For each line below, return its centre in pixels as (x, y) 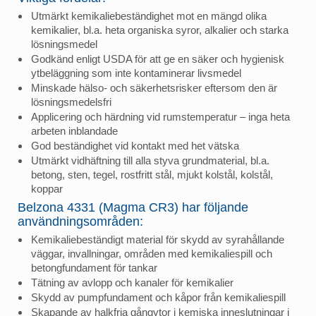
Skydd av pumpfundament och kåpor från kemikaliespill (158, 297)
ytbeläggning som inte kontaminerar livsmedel (136, 73)
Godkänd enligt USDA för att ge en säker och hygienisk (158, 59)
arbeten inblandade (74, 130)
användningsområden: (80, 221)
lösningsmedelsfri (71, 102)
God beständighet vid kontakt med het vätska (135, 145)
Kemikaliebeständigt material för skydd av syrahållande (158, 239)
